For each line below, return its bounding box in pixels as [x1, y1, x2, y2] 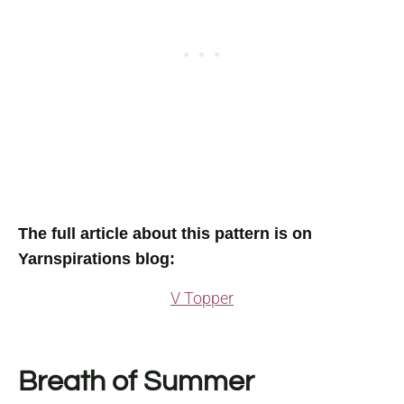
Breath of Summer [18, 366, 254, 397]
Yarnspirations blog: [18, 249, 175, 268]
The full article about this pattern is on [18, 224, 312, 243]
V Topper [170, 288, 234, 308]
